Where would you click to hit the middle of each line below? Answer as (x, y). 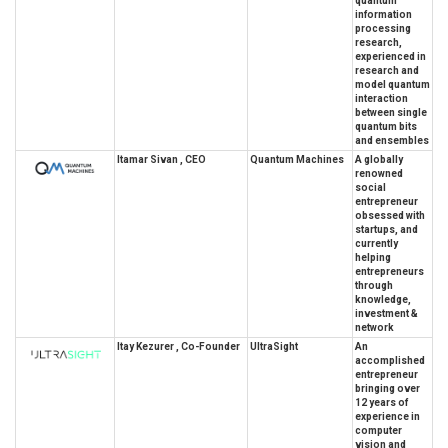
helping (373, 257)
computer (378, 430)
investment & (386, 313)
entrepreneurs (389, 271)
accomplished (390, 360)
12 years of (381, 402)
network (374, 327)
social (370, 187)
